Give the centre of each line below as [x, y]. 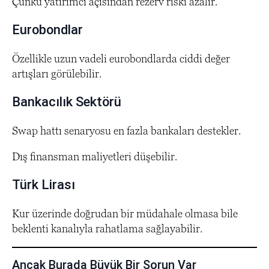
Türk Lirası [44, 184]
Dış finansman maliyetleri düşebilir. [95, 156]
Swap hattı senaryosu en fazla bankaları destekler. [126, 130]
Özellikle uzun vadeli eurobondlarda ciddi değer [121, 58]
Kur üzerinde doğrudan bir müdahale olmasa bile [125, 213]
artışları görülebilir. [57, 73]
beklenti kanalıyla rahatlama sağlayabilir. [107, 228]
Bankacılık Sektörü [67, 101]
